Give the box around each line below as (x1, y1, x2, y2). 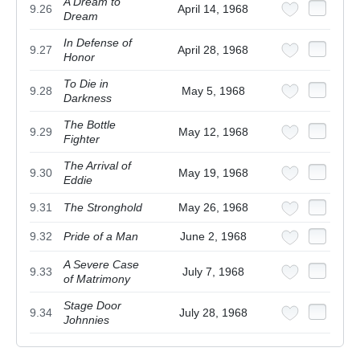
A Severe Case (63, 258, 139, 272)
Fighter (63, 133, 100, 146)
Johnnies (63, 313, 109, 327)
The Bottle (63, 118, 116, 132)
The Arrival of (63, 159, 131, 173)
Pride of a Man (63, 230, 138, 243)
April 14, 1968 (178, 2, 248, 16)
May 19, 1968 (178, 166, 248, 180)
